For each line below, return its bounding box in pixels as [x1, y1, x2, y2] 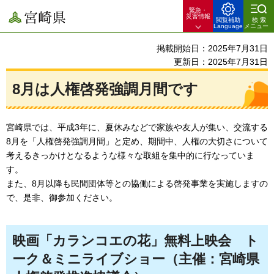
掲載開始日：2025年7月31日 [157, 43, 268, 53]
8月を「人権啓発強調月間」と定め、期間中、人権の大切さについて [6, 136, 268, 147]
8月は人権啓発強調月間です [12, 81, 198, 97]
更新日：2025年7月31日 [174, 57, 268, 67]
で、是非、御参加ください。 [6, 193, 117, 203]
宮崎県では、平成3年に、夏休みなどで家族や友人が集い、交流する [6, 122, 268, 133]
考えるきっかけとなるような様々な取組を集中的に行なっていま [6, 150, 254, 161]
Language [213, 23, 243, 29]
